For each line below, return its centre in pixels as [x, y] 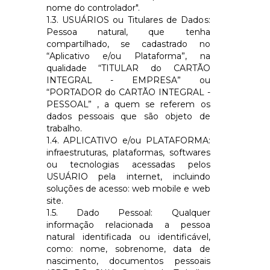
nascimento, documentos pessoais [128, 261]
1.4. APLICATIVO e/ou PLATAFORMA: [128, 140]
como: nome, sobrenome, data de [128, 249]
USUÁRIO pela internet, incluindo [128, 176]
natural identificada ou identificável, [128, 237]
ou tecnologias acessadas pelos [128, 164]
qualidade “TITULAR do [110, 68]
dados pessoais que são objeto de [128, 116]
